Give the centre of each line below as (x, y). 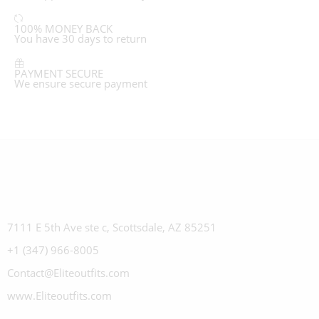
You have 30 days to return (80, 39)
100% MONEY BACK (63, 29)
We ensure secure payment (81, 84)
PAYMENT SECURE (59, 74)
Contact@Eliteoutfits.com (68, 273)
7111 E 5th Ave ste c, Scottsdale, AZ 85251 (112, 228)
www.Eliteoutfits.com (59, 296)
